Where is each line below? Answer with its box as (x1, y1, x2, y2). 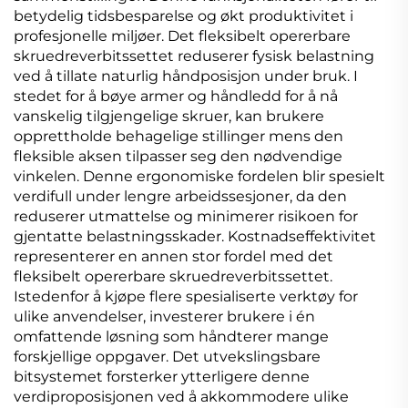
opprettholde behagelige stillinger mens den (14, 127, 343, 145)
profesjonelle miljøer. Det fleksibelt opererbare (14, 26, 351, 45)
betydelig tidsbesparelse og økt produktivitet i (14, 6, 353, 25)
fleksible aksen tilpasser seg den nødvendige (14, 147, 342, 165)
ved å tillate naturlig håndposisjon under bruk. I (14, 66, 358, 85)
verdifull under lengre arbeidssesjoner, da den (14, 187, 347, 205)
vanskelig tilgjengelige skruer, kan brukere (14, 107, 324, 125)
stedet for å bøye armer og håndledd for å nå (14, 87, 338, 105)
